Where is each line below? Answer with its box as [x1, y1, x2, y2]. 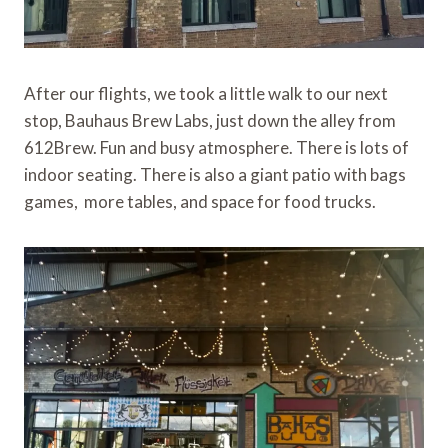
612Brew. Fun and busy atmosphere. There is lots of [24, 136, 409, 158]
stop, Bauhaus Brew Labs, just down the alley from [24, 109, 396, 131]
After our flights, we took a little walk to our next [24, 82, 388, 104]
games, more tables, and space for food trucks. [24, 190, 376, 212]
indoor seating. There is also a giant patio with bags [24, 163, 406, 185]
